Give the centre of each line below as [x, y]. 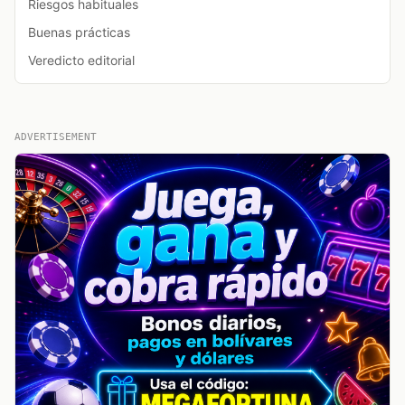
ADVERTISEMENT [56, 137]
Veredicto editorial [81, 61]
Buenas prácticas [79, 33]
